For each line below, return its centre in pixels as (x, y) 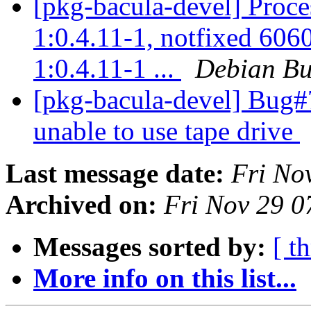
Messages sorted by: (150, 247)
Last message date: (115, 174)
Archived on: (81, 205)
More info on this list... (165, 278)
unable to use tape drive (167, 131)
